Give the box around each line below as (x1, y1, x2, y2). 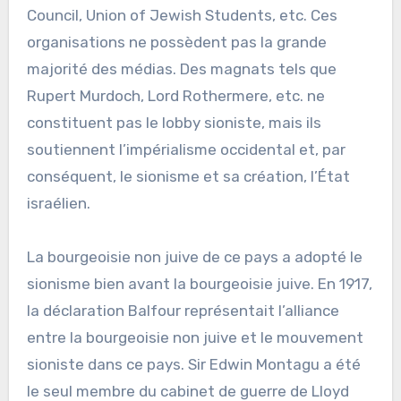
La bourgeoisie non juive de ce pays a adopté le (26, 247, 363, 266)
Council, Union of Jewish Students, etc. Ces (26, 5, 337, 24)
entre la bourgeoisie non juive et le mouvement (26, 328, 363, 346)
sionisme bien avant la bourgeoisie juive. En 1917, (26, 274, 372, 293)
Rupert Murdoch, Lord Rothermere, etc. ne (26, 86, 325, 105)
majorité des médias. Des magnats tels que (26, 59, 337, 78)
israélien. (26, 193, 90, 212)
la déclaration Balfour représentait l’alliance (26, 301, 339, 320)
